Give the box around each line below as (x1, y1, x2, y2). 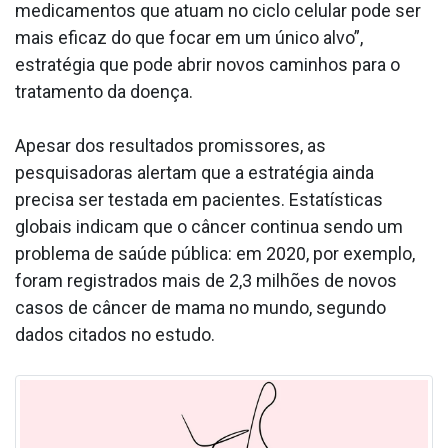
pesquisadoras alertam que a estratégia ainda (15, 162, 374, 184)
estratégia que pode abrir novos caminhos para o (15, 54, 400, 76)
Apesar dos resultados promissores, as (15, 135, 326, 157)
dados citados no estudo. (15, 324, 219, 346)
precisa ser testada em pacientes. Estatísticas (15, 189, 383, 211)
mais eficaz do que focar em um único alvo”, (15, 27, 363, 49)
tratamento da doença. (15, 81, 193, 103)
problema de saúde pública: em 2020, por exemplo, (15, 243, 415, 265)
